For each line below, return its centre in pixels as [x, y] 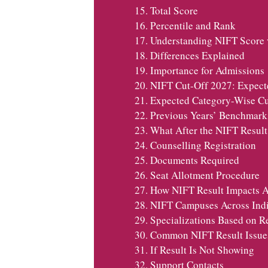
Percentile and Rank [193, 25]
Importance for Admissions [207, 70]
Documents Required [194, 160]
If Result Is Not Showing [202, 249]
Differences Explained [197, 55]
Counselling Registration [203, 145]
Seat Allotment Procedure [205, 175]
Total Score [174, 10]
